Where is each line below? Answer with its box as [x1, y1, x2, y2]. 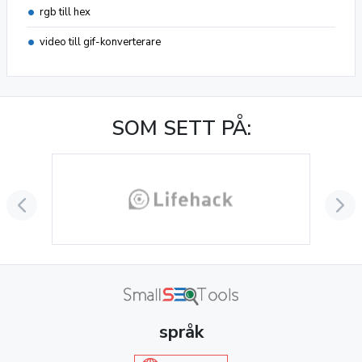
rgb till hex [40, 5, 90, 19]
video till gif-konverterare [40, 35, 161, 49]
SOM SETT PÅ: [111, 115, 251, 142]
